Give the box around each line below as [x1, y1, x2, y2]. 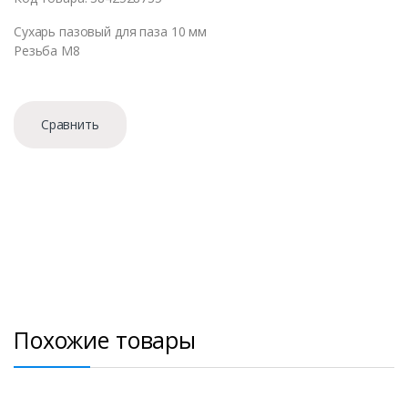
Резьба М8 [14, 41, 80, 59]
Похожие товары [14, 323, 197, 355]
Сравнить [40, 116, 99, 134]
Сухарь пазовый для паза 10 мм [14, 22, 207, 40]
